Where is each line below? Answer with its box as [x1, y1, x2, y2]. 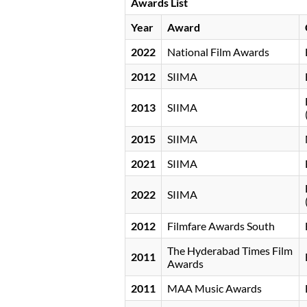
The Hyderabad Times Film [167, 244, 293, 258]
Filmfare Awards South [167, 219, 275, 233]
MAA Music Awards [167, 282, 262, 295]
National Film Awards [167, 45, 269, 59]
